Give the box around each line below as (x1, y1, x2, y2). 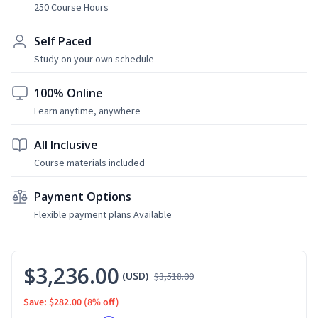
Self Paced (34, 33, 92, 49)
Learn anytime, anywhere (34, 104, 141, 117)
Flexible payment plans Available (34, 207, 172, 221)
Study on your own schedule (34, 52, 154, 65)
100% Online (34, 84, 103, 101)
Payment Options (34, 188, 131, 204)
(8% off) (84, 295, 119, 309)
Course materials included (34, 155, 145, 169)
